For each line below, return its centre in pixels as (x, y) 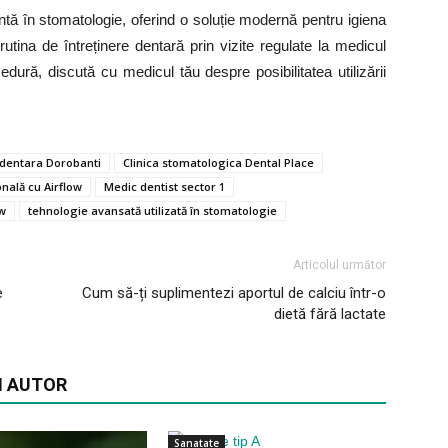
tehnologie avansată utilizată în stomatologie (152, 210)
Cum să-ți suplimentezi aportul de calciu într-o (234, 293)
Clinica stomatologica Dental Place (218, 162)
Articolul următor (339, 265)
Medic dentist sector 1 (164, 186)
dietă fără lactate (330, 314)
